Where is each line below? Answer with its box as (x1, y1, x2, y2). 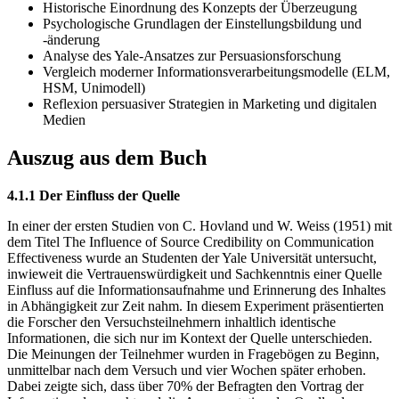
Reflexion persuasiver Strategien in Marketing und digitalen (43, 96, 377, 112)
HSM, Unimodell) (43, 80, 145, 96)
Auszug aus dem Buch (7, 146, 207, 170)
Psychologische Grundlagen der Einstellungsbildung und (43, 16, 362, 32)
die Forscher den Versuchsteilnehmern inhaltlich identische (7, 314, 336, 330)
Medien (43, 112, 85, 128)
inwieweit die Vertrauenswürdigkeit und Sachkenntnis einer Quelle (7, 266, 382, 282)
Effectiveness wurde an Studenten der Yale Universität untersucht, (7, 250, 377, 266)
